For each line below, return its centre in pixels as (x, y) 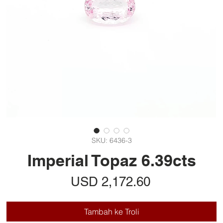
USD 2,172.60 (110, 182)
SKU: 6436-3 (111, 141)
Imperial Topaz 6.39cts (111, 161)
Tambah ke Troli (111, 212)
